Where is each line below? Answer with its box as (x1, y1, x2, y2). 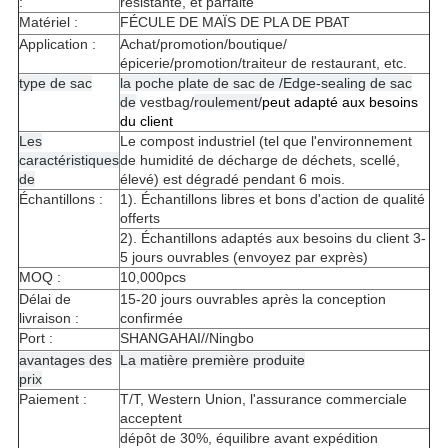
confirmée (119, 310, 183, 327)
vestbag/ (135, 94, 194, 111)
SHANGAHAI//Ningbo (119, 330, 254, 347)
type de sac (18, 75, 92, 92)
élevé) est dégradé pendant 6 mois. (119, 171, 345, 188)
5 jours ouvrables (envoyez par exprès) (119, 249, 368, 266)
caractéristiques (18, 152, 119, 169)
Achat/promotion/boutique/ (119, 36, 287, 53)
